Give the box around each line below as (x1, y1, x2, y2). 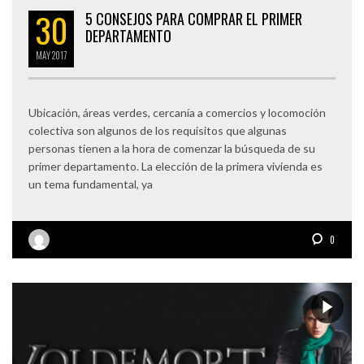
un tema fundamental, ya (28, 177, 153, 192)
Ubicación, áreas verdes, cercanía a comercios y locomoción (28, 106, 326, 120)
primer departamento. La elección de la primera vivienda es (28, 159, 323, 174)
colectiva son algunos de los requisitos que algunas (28, 123, 287, 138)
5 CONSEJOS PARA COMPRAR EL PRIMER (85, 8, 302, 30)
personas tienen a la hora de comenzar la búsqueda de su (28, 141, 315, 156)
